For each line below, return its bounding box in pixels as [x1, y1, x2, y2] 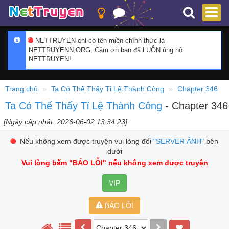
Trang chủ [5, 85, 38, 93]
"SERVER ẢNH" [153, 137, 204, 145]
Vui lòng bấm [21, 158, 69, 167]
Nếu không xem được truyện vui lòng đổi [15, 137, 153, 145]
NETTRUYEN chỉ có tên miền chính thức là [33, 37, 165, 44]
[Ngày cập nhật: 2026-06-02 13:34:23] [4, 118, 127, 126]
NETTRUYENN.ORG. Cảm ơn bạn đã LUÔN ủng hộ [29, 46, 182, 54]
